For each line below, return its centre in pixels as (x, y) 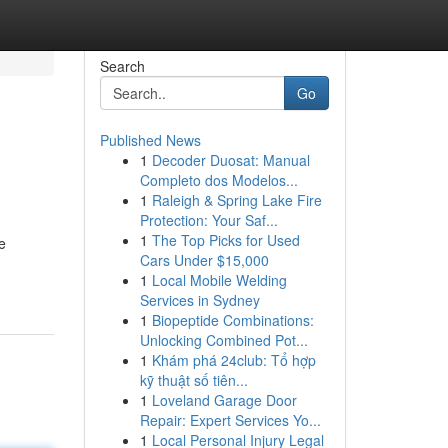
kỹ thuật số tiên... (193, 380)
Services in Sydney (199, 300)
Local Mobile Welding (219, 280)
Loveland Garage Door (224, 400)
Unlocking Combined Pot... (223, 340)
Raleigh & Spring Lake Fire (236, 200)
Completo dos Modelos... (218, 180)
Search (122, 66)
